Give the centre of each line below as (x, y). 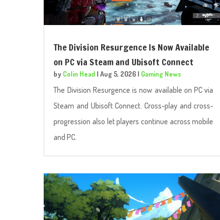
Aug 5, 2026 (118, 74)
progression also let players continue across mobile (134, 121)
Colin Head (79, 74)
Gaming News (161, 74)
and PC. (65, 137)
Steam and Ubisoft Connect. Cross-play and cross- (134, 105)
